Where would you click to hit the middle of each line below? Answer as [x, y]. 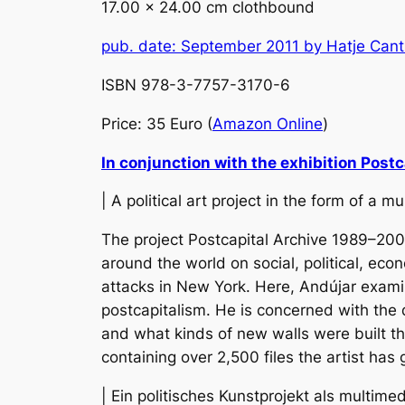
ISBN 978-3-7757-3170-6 [196, 85]
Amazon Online [268, 123]
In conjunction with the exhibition [231, 162]
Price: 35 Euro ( [157, 123]
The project [145, 240]
